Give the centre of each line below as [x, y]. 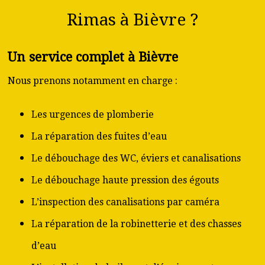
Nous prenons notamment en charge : [93, 81]
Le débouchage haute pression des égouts [125, 180]
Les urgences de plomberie [93, 114]
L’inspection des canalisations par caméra [125, 202]
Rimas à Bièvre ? [132, 20]
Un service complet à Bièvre [93, 57]
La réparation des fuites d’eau [99, 136]
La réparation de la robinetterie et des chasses [136, 224]
